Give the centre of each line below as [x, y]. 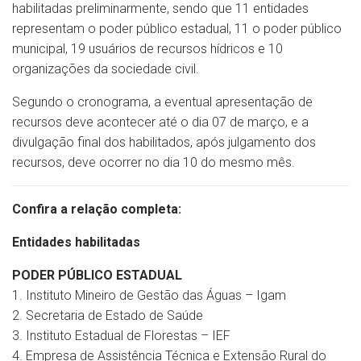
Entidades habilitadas [76, 242]
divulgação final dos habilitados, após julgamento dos [164, 142]
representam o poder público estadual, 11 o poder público [177, 28]
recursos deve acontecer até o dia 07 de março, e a [160, 122]
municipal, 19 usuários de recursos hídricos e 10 [147, 48]
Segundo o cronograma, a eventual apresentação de [162, 102]
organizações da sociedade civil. [106, 68]
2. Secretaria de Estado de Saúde [108, 315]
